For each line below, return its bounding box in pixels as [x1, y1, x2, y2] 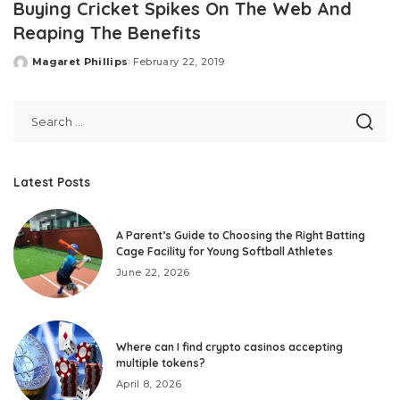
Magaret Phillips [32, 55, 129, 69]
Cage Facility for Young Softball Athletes [116, 244, 333, 258]
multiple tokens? [116, 355, 205, 370]
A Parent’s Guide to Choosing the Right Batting [116, 228, 365, 242]
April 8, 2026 [116, 377, 182, 390]
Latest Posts [13, 174, 90, 190]
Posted [12, 62, 55, 75]
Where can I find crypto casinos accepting [116, 339, 343, 354]
